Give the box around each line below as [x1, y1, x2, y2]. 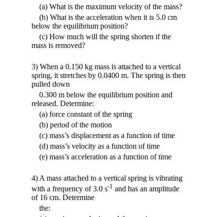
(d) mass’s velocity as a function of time [31, 141, 160, 150]
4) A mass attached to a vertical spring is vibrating [31, 173, 183, 182]
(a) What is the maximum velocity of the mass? [31, 2, 182, 11]
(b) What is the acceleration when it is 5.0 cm [31, 13, 177, 21]
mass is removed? [31, 41, 85, 49]
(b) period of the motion [31, 120, 112, 129]
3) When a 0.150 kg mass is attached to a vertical [31, 62, 181, 71]
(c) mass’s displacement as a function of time [31, 131, 175, 139]
